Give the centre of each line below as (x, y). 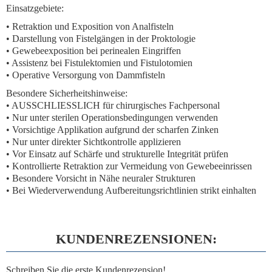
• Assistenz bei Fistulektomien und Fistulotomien (99, 63)
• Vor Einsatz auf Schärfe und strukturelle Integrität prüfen (117, 154)
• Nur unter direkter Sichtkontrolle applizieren (93, 142)
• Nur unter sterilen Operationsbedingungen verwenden (112, 117)
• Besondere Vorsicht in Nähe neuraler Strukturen (101, 178)
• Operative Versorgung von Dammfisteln (86, 75)
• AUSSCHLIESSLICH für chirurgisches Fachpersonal (113, 105)
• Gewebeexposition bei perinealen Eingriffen (93, 51)
